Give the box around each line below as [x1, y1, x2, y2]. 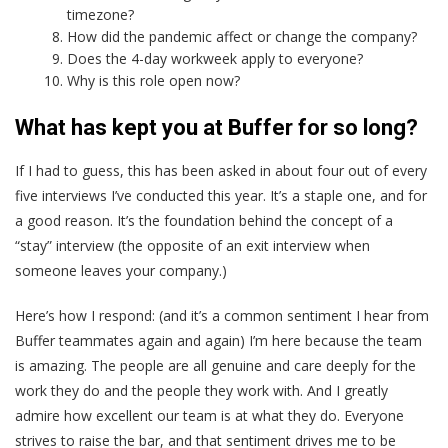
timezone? [67, 5, 135, 25]
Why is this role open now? [67, 71, 241, 91]
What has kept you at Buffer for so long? [15, 115, 418, 141]
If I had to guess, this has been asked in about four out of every [15, 161, 427, 181]
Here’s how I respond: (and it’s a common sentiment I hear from [15, 306, 429, 326]
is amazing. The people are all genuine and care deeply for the [15, 356, 416, 376]
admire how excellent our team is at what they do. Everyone [15, 406, 404, 426]
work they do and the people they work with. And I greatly [15, 381, 388, 401]
